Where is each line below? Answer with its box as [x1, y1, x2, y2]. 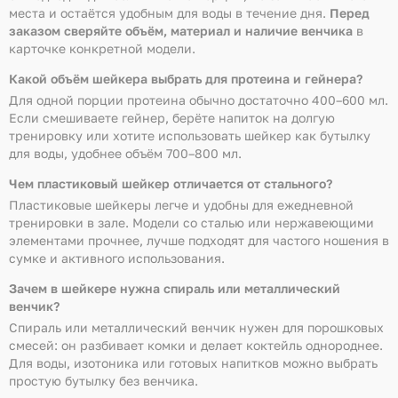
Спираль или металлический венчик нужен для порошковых [9, 320, 384, 335]
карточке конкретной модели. [9, 41, 195, 56]
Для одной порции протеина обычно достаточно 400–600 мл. [9, 92, 388, 107]
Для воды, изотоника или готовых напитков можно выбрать [9, 355, 378, 370]
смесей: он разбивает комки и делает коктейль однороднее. [9, 338, 383, 353]
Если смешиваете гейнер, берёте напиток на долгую [9, 110, 335, 125]
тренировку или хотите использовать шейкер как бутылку [9, 128, 370, 143]
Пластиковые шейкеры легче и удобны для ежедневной [9, 197, 354, 212]
